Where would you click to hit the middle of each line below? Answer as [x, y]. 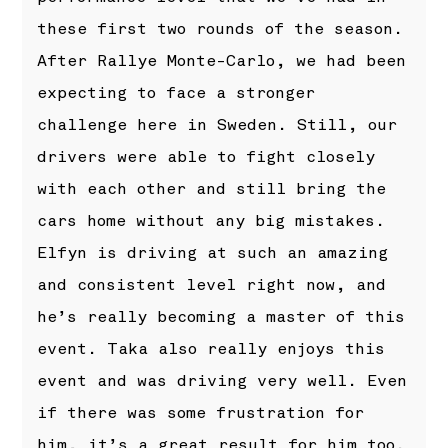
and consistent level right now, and [212, 285]
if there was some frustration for [201, 413]
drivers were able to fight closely [206, 157]
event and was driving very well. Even [222, 381]
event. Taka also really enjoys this [211, 349]
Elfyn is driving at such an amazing [213, 253]
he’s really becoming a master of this [221, 317]
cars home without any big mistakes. [211, 221]
